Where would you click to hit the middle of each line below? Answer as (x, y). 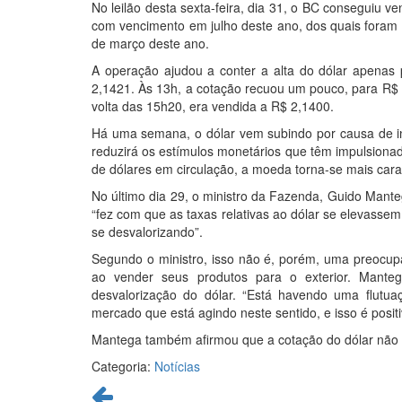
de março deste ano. (150, 43)
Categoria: (123, 366)
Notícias (177, 366)
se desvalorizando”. (147, 232)
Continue (119, 390)
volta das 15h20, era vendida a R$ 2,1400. (213, 106)
